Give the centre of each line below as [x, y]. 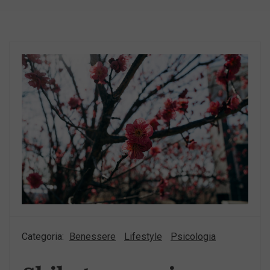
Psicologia [193, 236]
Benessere [93, 236]
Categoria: [44, 236]
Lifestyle [143, 236]
